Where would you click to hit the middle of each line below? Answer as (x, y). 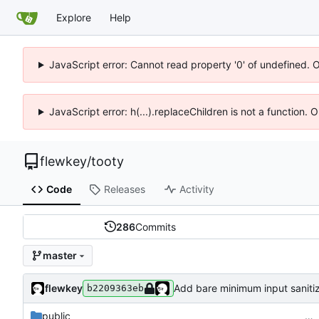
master (59, 256)
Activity (197, 189)
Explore (74, 17)
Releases (124, 189)
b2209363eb (115, 288)
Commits (155, 226)
